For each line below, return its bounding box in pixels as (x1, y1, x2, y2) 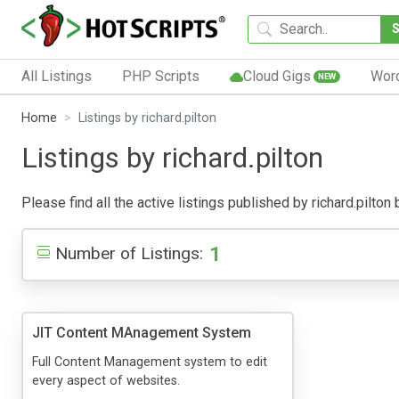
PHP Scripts (121, 67, 199, 85)
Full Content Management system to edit (32, 354, 267, 370)
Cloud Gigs (242, 67, 311, 85)
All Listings (21, 67, 92, 85)
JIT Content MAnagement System (32, 323, 251, 341)
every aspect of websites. (32, 372, 180, 388)
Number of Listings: (55, 242, 203, 264)
